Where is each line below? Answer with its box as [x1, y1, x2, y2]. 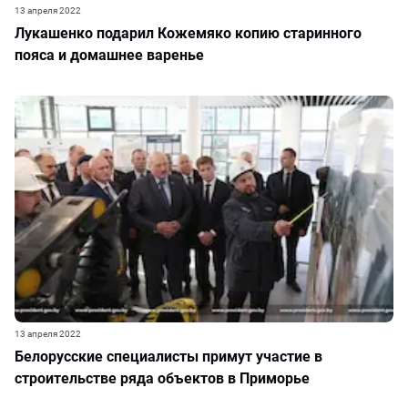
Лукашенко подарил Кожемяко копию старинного [15, 25, 362, 43]
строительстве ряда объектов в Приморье [15, 370, 310, 387]
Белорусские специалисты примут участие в [15, 348, 322, 365]
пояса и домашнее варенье [15, 46, 204, 65]
